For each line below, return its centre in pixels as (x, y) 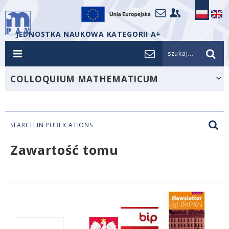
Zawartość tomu (64, 150)
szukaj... (181, 53)
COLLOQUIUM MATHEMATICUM (85, 79)
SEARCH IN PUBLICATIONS (52, 125)
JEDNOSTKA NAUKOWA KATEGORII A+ (88, 34)
